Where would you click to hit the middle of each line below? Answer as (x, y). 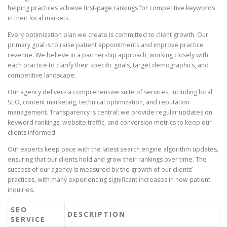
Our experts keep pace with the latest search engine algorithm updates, (113, 149)
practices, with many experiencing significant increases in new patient (109, 179)
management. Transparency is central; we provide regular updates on (110, 112)
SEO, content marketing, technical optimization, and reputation (99, 102)
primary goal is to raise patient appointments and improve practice (106, 45)
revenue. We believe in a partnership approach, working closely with (108, 55)
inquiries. (21, 190)
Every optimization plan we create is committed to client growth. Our (108, 34)
